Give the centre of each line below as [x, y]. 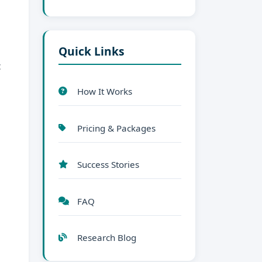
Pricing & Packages [116, 128]
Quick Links [92, 51]
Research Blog [107, 238]
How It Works [105, 92]
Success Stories [108, 165]
